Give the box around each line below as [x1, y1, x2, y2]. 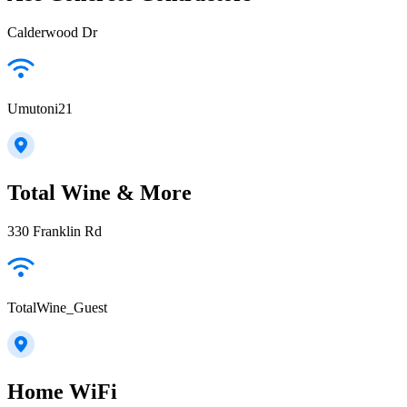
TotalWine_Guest [7, 299, 107, 315]
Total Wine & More [7, 180, 192, 204]
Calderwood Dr [7, 24, 97, 40]
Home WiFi [7, 379, 117, 403]
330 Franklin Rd [7, 223, 102, 239]
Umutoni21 [7, 100, 73, 116]
